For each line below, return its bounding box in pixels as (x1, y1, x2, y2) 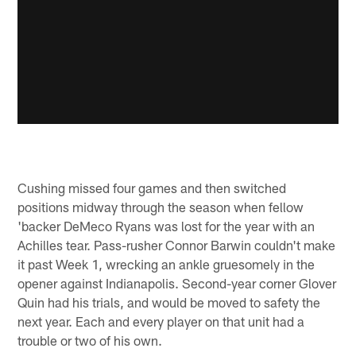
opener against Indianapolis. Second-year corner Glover (17, 275, 337, 292)
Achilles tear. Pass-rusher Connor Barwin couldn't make (17, 237, 336, 253)
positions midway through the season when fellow (17, 199, 304, 215)
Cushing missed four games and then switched (17, 180, 287, 196)
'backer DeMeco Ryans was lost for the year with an (17, 218, 315, 234)
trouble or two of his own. (17, 332, 163, 349)
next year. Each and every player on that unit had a (17, 313, 305, 330)
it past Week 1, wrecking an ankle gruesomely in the (17, 256, 315, 273)
